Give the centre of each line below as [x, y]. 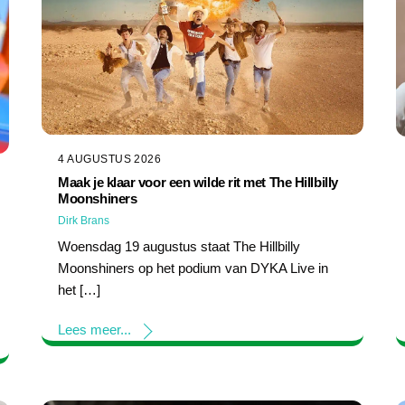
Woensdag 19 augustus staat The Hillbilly [179, 247]
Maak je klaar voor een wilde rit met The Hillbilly [198, 183]
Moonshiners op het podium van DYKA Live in [193, 268]
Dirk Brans [84, 221]
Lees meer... [95, 329]
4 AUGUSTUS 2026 [110, 160]
